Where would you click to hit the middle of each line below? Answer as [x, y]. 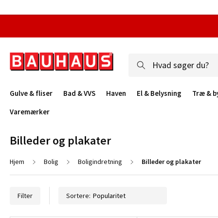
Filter [25, 196]
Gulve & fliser [31, 93]
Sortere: [78, 196]
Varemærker [30, 112]
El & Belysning [159, 93]
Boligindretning [100, 162]
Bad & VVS [79, 93]
